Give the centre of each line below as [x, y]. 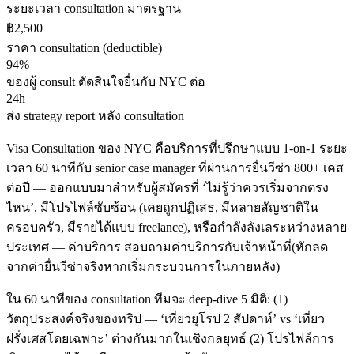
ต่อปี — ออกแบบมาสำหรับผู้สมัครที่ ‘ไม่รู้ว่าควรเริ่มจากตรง [168, 188]
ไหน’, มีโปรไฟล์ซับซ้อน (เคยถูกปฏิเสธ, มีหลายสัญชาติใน [162, 208]
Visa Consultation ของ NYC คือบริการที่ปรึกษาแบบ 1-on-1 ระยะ [177, 149]
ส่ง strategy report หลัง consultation [95, 116]
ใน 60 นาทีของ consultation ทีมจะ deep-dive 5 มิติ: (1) [147, 299]
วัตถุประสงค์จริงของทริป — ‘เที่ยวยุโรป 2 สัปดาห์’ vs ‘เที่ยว [166, 319]
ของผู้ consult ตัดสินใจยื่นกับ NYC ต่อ [106, 82]
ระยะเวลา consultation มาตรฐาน [94, 9]
